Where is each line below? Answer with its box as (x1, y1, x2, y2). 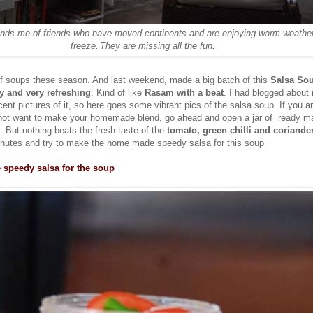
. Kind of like (91, 87, 142, 98)
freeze (70, 41, 96, 52)
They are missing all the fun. (99, 41, 215, 52)
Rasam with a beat (142, 87, 224, 98)
